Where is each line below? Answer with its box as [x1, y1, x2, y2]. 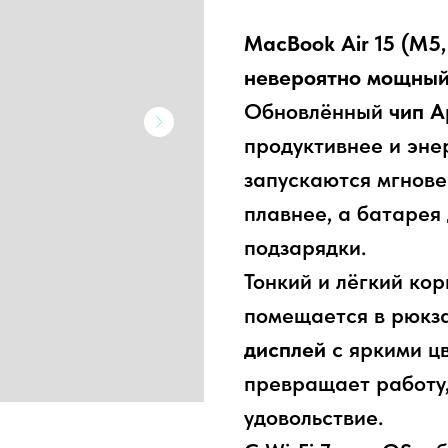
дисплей [244, 336, 326, 363]
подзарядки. [244, 234, 366, 261]
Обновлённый [244, 98, 389, 125]
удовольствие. [244, 404, 383, 431]
